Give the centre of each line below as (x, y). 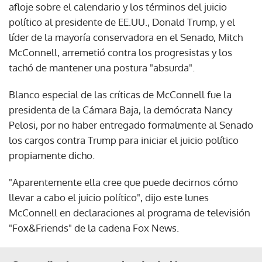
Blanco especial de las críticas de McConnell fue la (120, 94)
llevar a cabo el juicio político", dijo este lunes (109, 197)
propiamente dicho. (52, 155)
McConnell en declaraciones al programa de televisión (130, 212)
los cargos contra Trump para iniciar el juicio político (124, 140)
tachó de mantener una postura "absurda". (102, 67)
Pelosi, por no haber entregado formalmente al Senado (131, 125)
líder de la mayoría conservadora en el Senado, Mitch (126, 37)
